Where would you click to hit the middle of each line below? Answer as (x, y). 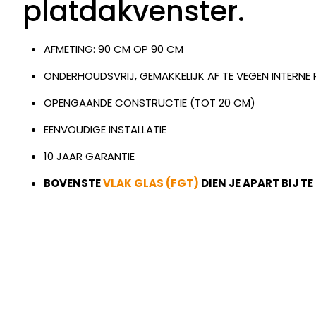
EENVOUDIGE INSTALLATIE (105, 129)
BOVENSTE (73, 183)
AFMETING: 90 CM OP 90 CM (114, 49)
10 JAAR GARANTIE (89, 156)
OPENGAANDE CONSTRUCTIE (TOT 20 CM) (150, 103)
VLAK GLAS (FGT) (151, 183)
